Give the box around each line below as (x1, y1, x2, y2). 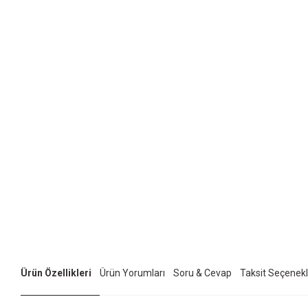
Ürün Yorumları (100, 267, 165, 278)
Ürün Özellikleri (21, 267, 91, 278)
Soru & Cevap (173, 267, 232, 278)
